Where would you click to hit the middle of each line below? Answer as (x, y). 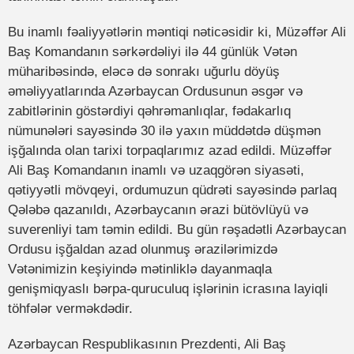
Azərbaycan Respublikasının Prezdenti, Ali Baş (147, 345)
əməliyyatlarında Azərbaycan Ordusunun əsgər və (155, 92)
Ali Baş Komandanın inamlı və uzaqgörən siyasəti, (156, 171)
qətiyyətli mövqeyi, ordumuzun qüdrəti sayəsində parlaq (172, 190)
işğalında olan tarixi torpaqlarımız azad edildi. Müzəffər (170, 151)
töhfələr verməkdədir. (70, 309)
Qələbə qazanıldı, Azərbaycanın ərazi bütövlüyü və (158, 210)
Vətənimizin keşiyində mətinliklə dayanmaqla (140, 269)
